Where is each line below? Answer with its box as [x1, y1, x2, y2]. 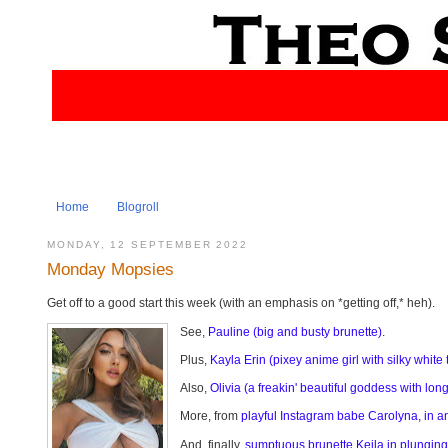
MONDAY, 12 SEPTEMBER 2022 [47, 238, 249, 250]
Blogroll [117, 200, 159, 215]
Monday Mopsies [47, 259, 174, 280]
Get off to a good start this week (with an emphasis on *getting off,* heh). [47, 296, 435, 311]
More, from [180, 409, 242, 424]
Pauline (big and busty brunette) [208, 324, 383, 339]
